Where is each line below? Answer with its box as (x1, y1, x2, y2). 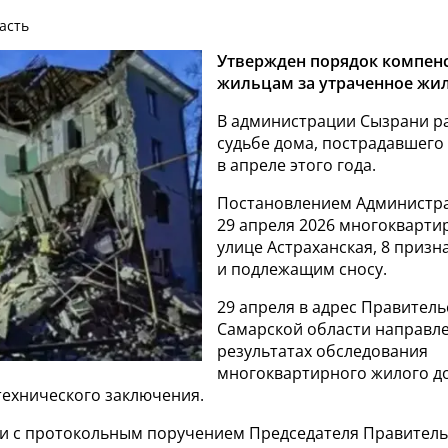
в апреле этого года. (217, 154, 376, 177)
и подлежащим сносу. (217, 258, 387, 281)
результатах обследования (217, 340, 428, 363)
